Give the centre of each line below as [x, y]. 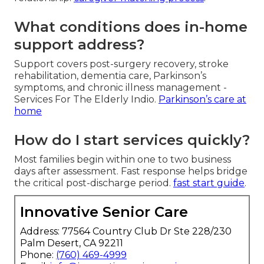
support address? [79, 44]
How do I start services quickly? [132, 140]
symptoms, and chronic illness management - [121, 87]
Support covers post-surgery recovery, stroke [121, 64]
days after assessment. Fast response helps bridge [131, 171]
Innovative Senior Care [104, 212]
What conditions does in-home [131, 27]
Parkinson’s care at [202, 99]
